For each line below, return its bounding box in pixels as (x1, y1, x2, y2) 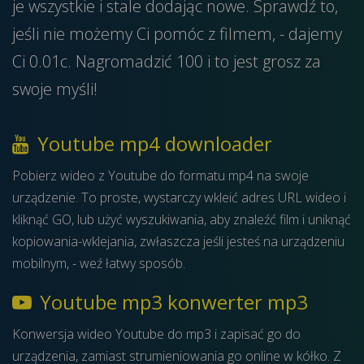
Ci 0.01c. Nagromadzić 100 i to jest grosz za (12, 50, 321, 72)
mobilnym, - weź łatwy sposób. (12, 254, 185, 272)
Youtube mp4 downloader (32, 130, 272, 157)
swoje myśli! (12, 78, 97, 100)
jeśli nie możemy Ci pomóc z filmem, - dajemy (12, 23, 342, 45)
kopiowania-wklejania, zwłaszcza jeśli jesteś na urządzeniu (12, 232, 344, 250)
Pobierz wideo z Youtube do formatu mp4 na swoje (12, 167, 309, 184)
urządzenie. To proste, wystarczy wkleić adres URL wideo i (12, 188, 346, 206)
